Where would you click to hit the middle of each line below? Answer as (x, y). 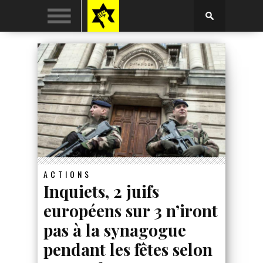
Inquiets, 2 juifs (101, 191)
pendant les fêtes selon (128, 249)
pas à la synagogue (115, 230)
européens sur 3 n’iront (131, 210)
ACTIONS (68, 174)
